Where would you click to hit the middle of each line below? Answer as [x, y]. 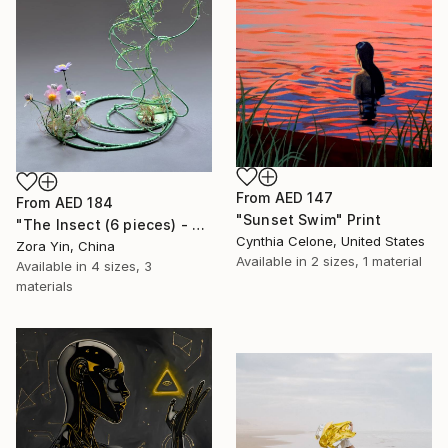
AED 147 [303, 197]
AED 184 [83, 203]
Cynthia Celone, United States [330, 240]
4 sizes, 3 [121, 266]
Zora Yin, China [65, 246]
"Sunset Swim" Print [309, 219]
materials [44, 286]
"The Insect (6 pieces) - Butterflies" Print [199, 225]
